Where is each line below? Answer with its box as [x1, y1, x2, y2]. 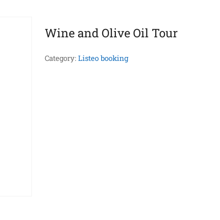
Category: [44, 53, 78, 63]
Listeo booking [78, 53, 128, 63]
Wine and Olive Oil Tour [44, 25, 178, 41]
